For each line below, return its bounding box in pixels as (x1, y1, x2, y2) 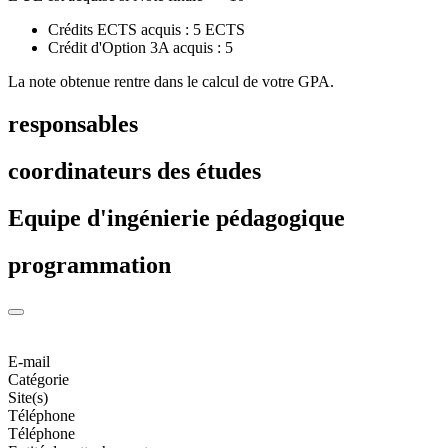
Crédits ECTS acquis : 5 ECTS (48, 20, 245, 38)
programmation (8, 251, 171, 278)
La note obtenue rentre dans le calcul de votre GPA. (8, 72, 334, 90)
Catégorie (8, 371, 69, 389)
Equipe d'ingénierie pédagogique (8, 204, 345, 231)
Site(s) (8, 389, 48, 407)
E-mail (8, 353, 50, 371)
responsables (8, 110, 138, 137)
